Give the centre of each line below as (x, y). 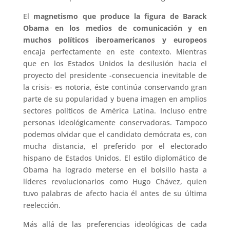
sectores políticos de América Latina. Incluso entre (115, 111)
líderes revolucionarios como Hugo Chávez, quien (115, 181)
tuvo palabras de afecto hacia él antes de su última (115, 193)
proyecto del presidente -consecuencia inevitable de (115, 75)
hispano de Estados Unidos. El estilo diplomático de (115, 158)
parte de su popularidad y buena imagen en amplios (115, 99)
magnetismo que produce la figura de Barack (120, 16)
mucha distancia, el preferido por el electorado (115, 146)
